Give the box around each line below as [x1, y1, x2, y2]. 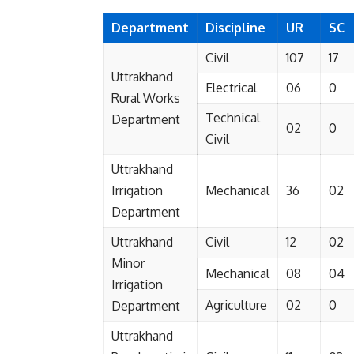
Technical [205, 110, 260, 126]
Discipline [205, 20, 265, 36]
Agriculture [205, 297, 267, 313]
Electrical [205, 80, 257, 96]
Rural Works [111, 90, 180, 106]
